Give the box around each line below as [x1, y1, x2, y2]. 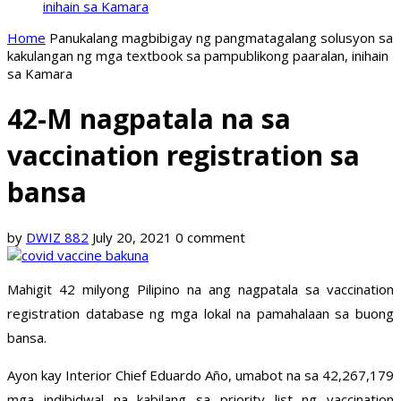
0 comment [175, 228, 245, 247]
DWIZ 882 [26, 228, 89, 247]
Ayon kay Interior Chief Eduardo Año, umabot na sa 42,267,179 [7, 366, 394, 385]
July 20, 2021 [92, 228, 172, 247]
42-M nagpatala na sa [7, 100, 291, 138]
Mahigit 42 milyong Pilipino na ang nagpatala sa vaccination [7, 280, 394, 299]
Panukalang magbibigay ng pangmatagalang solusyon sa [49, 29, 393, 47]
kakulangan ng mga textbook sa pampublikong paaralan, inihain [7, 47, 388, 64]
